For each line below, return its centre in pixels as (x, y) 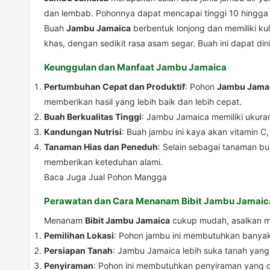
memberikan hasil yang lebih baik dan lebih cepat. (143, 102)
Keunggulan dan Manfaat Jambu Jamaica (135, 67)
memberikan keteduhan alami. (103, 162)
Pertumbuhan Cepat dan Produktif (115, 87)
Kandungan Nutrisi (83, 132)
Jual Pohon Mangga (128, 177)
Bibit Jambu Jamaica (127, 221)
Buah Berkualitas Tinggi (93, 117)
